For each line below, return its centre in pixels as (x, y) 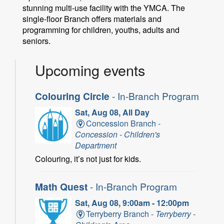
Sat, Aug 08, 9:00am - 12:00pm (132, 202)
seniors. (36, 41)
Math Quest (61, 186)
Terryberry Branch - (121, 213)
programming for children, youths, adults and (101, 30)
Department (95, 145)
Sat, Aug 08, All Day (112, 112)
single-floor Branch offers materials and (92, 19)
